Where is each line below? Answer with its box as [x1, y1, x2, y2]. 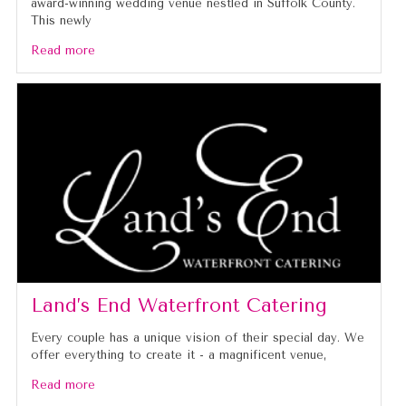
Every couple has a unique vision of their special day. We [30, 331, 364, 345]
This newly [30, 14, 92, 28]
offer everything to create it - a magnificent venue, [30, 348, 326, 362]
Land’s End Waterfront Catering [30, 295, 327, 317]
